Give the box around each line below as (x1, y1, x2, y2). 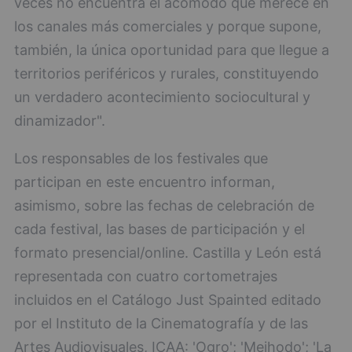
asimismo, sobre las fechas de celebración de (14, 197, 314, 214)
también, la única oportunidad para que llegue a (14, 42, 329, 58)
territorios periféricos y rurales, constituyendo (14, 65, 319, 82)
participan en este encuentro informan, (14, 174, 275, 190)
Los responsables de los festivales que (14, 150, 268, 167)
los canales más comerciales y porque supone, (14, 18, 321, 35)
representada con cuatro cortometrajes (14, 268, 277, 284)
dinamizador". (14, 112, 105, 129)
